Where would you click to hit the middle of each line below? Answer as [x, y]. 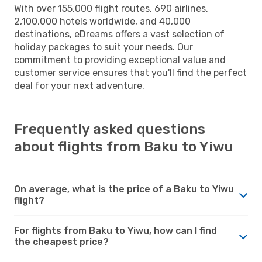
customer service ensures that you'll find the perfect [130, 73]
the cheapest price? [61, 242]
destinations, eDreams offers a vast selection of [119, 34]
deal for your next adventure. [79, 85]
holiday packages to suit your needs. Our [104, 47]
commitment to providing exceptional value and [120, 60]
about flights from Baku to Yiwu [124, 146]
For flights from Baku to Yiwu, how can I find [116, 230]
